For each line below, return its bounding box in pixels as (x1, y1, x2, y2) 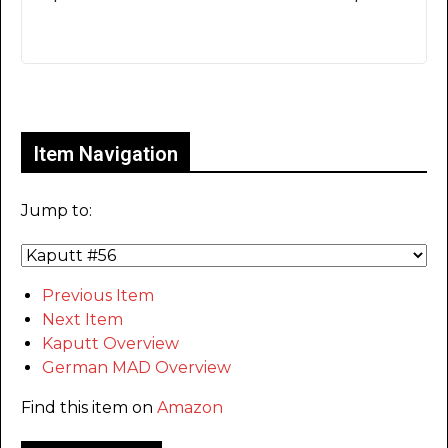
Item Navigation (33, 141, 178, 166)
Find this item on (21, 397, 157, 417)
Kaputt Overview (42, 333, 179, 353)
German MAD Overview (42, 357, 231, 377)
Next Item (42, 309, 123, 329)
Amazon (157, 397, 223, 417)
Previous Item (42, 285, 154, 305)
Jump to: (21, 200, 92, 220)
